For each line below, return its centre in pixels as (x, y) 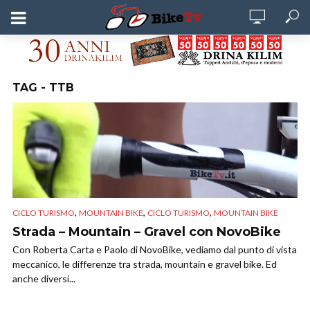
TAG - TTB (43, 88)
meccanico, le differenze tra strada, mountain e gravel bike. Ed (145, 264)
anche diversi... (44, 279)
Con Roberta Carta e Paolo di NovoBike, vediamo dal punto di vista (155, 250)
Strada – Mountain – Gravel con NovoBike (147, 232)
